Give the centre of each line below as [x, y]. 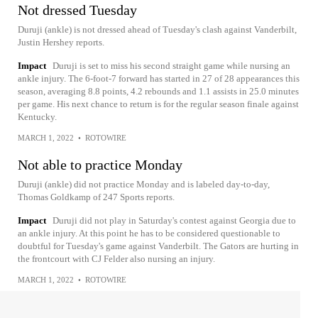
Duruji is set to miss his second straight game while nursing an [171, 66]
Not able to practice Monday [100, 165]
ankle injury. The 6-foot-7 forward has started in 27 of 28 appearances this [159, 78]
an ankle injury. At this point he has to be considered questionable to [149, 233]
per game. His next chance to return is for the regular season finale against [158, 104]
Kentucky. [37, 117]
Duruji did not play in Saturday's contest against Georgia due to [174, 220]
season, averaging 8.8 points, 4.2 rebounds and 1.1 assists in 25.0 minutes [158, 91]
